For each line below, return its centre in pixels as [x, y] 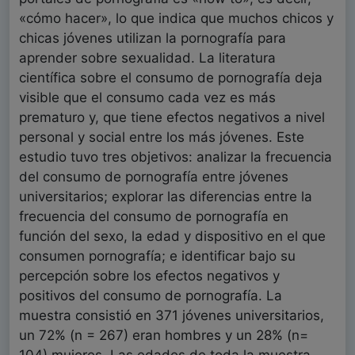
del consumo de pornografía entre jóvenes [154, 177]
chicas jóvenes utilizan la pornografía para [153, 38]
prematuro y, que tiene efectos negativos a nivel [172, 118]
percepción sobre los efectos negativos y [149, 276]
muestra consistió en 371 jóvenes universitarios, [172, 316]
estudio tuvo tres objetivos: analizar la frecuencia [176, 157]
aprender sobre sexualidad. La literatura [147, 58]
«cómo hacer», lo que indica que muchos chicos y [176, 19]
